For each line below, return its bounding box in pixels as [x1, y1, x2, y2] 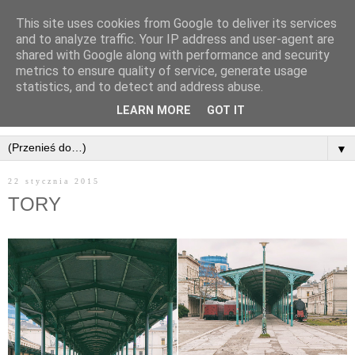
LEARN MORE [116, 104, 191, 118]
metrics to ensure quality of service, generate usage [16, 63, 307, 78]
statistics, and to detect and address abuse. [16, 79, 263, 94]
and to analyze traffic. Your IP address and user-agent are [16, 32, 334, 47]
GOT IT [207, 104, 245, 118]
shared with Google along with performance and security [16, 48, 330, 63]
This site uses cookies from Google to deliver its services [16, 16, 337, 31]
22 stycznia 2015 [8, 177, 100, 185]
